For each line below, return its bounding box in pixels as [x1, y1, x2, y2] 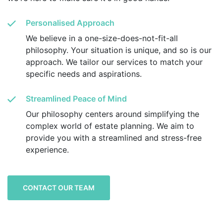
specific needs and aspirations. [26, 69, 142, 79]
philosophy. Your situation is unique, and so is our [26, 45, 212, 55]
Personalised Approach [26, 18, 114, 28]
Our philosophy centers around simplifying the [26, 109, 199, 119]
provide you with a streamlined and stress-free [26, 133, 202, 143]
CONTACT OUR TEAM [23, 183, 95, 192]
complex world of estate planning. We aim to [26, 121, 194, 131]
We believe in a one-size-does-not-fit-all [26, 33, 178, 44]
